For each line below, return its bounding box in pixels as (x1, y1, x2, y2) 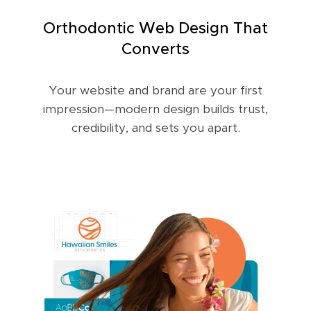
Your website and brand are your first (49, 85, 262, 97)
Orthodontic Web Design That (43, 22, 268, 37)
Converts (121, 42, 190, 58)
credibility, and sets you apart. (71, 122, 240, 135)
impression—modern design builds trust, (43, 103, 268, 116)
